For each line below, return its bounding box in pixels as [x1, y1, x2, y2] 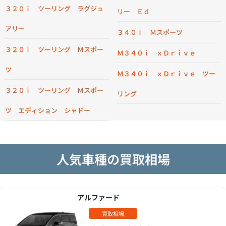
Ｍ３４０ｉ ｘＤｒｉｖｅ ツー [117, 69, 215, 78]
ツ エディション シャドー [5, 105, 90, 115]
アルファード [77, 192, 120, 202]
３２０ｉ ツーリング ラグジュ [5, 4, 103, 13]
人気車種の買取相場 [56, 150, 170, 168]
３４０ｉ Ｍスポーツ [117, 27, 183, 37]
